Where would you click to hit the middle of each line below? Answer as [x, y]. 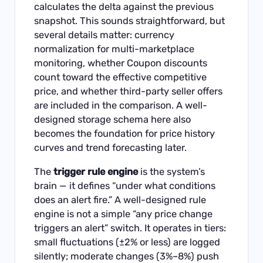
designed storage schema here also [113, 120]
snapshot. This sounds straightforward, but [130, 21]
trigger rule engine [96, 171]
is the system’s [172, 171]
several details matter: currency [104, 35]
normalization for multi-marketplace [114, 49]
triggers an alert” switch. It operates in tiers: [130, 228]
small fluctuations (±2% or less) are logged [127, 242]
